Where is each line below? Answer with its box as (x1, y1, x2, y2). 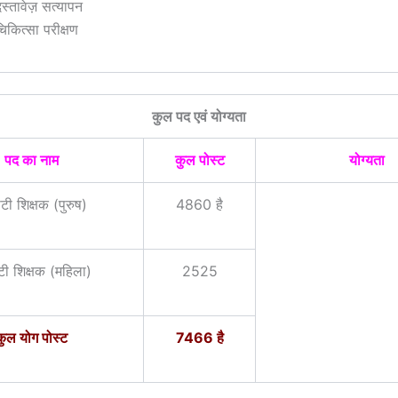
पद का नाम (4, 153, 59, 169)
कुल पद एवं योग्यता (152, 107, 246, 126)
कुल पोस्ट (174, 153, 225, 169)
